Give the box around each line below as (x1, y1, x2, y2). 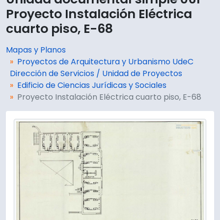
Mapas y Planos (6, 44, 66, 55)
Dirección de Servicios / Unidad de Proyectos (10, 67, 182, 79)
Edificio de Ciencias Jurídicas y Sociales (17, 79, 166, 91)
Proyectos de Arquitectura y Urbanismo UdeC (17, 55, 193, 67)
